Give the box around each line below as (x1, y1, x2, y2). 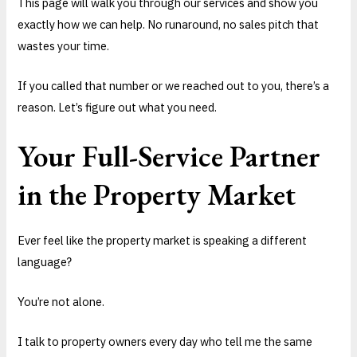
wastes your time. (18, 37, 110, 53)
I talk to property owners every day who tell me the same (18, 334, 313, 350)
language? (18, 253, 73, 269)
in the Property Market (18, 175, 296, 214)
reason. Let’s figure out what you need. (18, 100, 218, 116)
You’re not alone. (18, 293, 105, 309)
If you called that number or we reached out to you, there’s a (18, 78, 330, 94)
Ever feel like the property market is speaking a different (18, 232, 308, 248)
